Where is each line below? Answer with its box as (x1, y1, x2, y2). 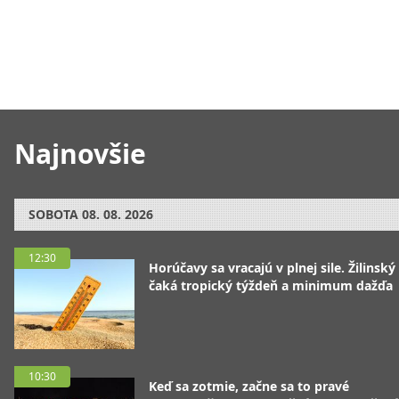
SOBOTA (28, 206, 78, 224)
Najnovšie (14, 135, 146, 173)
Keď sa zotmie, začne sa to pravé (149, 378, 349, 395)
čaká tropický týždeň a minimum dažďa (149, 277, 393, 295)
